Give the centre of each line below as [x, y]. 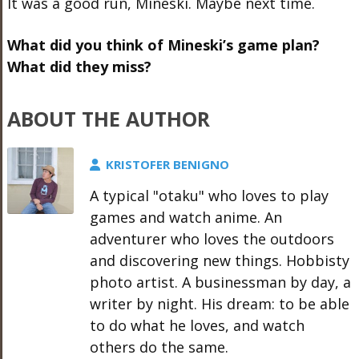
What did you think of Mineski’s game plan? [163, 45]
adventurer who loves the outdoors [212, 239]
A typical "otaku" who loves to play [209, 196]
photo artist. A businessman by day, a [220, 282]
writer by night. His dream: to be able [219, 304]
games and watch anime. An [186, 217]
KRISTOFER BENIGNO [167, 164]
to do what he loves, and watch [197, 325]
